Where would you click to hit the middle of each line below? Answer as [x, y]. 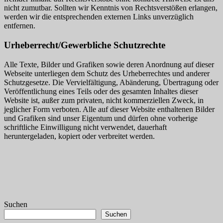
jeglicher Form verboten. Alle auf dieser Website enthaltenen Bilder [109, 109]
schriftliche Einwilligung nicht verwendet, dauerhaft [85, 127]
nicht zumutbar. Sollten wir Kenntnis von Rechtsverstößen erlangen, [111, 8]
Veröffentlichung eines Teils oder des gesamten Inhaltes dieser [101, 91]
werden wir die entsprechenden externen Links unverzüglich [99, 17]
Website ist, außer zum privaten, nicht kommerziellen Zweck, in [104, 100]
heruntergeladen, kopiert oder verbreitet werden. [79, 136]
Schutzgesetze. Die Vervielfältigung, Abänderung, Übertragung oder [111, 82]
